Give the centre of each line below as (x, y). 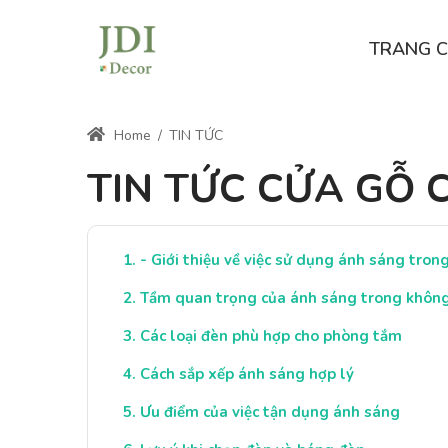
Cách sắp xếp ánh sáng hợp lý (247, 374)
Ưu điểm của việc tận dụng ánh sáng (270, 412)
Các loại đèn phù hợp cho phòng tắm (271, 336)
